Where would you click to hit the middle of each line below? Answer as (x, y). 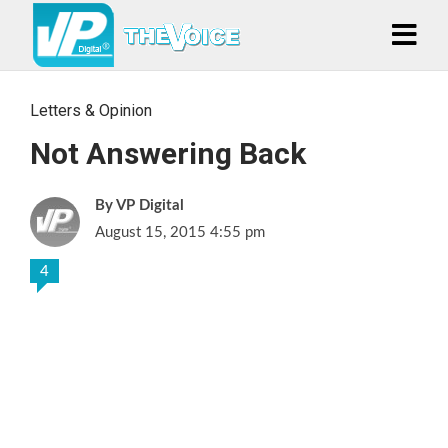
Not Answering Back (168, 153)
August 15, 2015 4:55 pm (180, 232)
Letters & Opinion (91, 110)
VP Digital (150, 205)
